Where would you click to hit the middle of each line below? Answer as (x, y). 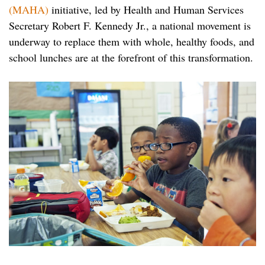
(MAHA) (29, 10)
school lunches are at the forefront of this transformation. (131, 58)
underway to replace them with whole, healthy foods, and (132, 42)
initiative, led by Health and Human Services (146, 10)
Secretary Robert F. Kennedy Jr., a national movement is (130, 26)
